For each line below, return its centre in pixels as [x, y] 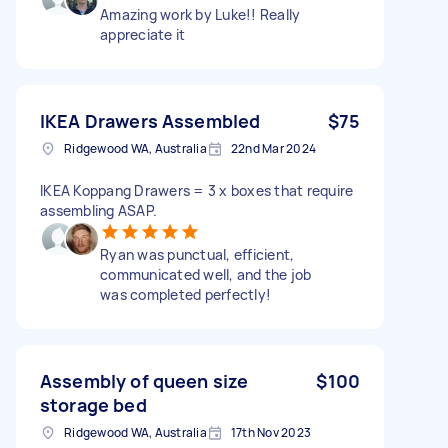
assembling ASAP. [98, 210]
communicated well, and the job [206, 274]
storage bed [93, 404]
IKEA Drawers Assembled [150, 120]
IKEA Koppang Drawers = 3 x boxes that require [197, 190]
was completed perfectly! [185, 294]
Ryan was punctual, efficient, [197, 254]
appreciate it [143, 34]
